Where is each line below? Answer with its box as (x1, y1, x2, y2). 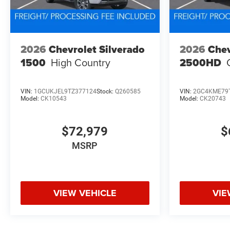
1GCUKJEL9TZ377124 (34, 87, 97, 95)
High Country (51, 55, 110, 70)
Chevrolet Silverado (49, 42, 145, 57)
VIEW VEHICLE (53, 186, 117, 200)
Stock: (97, 87, 115, 95)
